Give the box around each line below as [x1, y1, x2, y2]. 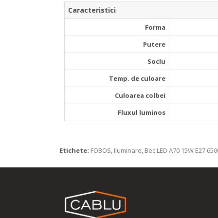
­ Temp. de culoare [108, 74, 165, 83]
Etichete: [59, 146, 89, 155]
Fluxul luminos [118, 108, 165, 117]
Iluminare [114, 146, 142, 155]
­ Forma [144, 23, 165, 32]
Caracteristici [68, 5, 116, 15]
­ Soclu [146, 57, 165, 66]
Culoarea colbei [115, 91, 165, 100]
